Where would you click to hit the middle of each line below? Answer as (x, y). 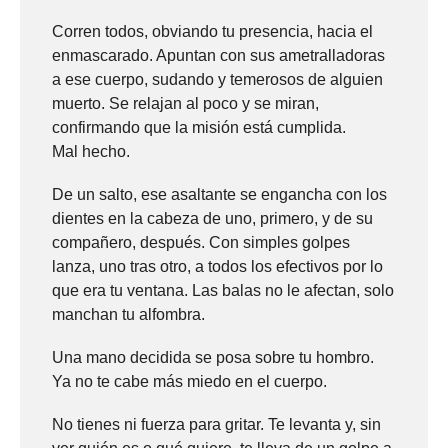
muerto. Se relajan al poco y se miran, (185, 103)
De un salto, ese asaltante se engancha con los (219, 194)
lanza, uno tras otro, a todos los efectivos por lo (217, 266)
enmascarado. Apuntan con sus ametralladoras (218, 55)
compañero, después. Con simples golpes (201, 242)
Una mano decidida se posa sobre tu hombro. (213, 357)
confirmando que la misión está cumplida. (199, 127)
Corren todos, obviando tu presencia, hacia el (212, 31)
